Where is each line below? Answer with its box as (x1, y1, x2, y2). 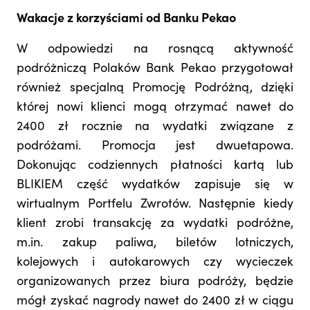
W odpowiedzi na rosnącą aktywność (17, 44, 293, 57)
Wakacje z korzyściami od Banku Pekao (17, 13, 236, 26)
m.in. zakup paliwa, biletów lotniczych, (17, 237, 293, 250)
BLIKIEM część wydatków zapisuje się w (17, 179, 293, 192)
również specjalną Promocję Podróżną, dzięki (17, 82, 293, 95)
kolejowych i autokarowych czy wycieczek (17, 257, 293, 270)
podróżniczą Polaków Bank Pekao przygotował (17, 63, 293, 76)
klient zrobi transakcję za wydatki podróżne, (17, 218, 293, 231)
